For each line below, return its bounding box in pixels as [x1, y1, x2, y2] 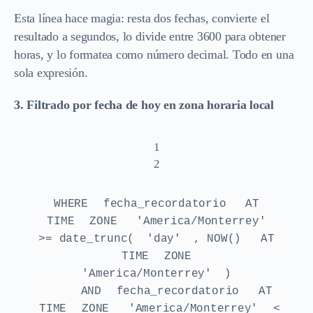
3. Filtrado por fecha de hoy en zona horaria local [14, 97, 274, 112]
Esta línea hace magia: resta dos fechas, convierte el [14, 10, 270, 25]
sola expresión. [14, 65, 88, 80]
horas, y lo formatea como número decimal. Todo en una [14, 47, 294, 61]
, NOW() [193, 232, 248, 245]
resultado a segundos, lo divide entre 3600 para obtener [14, 29, 286, 43]
